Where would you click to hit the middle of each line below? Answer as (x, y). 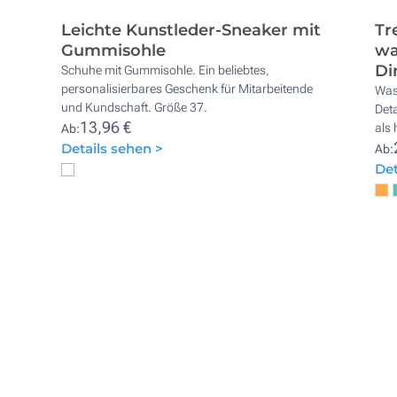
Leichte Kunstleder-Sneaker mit (191, 31)
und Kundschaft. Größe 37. (135, 108)
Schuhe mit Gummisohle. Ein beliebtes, (166, 70)
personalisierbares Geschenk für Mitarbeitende (187, 89)
